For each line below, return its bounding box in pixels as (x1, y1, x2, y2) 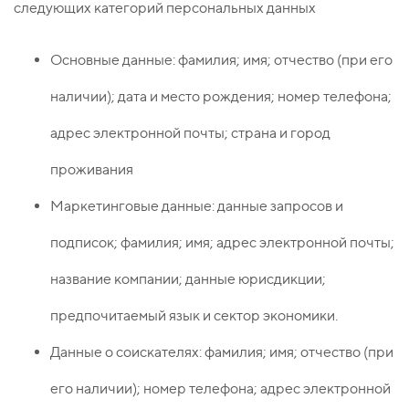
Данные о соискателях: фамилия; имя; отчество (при (50, 343, 393, 362)
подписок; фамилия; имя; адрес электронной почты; (50, 234, 394, 252)
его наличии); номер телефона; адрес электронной (50, 380, 391, 398)
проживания (50, 161, 133, 179)
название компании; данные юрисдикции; (50, 270, 326, 288)
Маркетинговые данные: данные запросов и (50, 197, 343, 215)
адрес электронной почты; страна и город (50, 124, 330, 142)
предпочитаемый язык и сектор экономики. (50, 307, 338, 325)
